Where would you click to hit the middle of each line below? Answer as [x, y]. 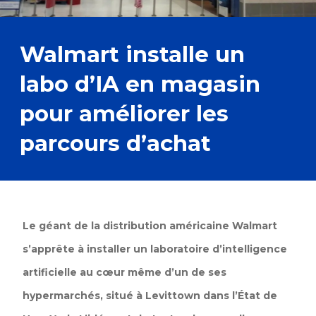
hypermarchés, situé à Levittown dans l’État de [150, 295]
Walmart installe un [132, 54]
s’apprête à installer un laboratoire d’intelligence [155, 249]
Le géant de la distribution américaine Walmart [150, 225]
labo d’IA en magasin [140, 84]
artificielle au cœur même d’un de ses [124, 272]
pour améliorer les [124, 113]
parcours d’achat [115, 143]
